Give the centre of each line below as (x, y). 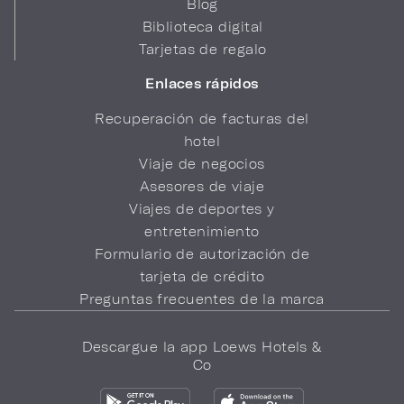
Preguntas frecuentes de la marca (202, 298)
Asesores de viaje (202, 186)
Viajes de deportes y (202, 208)
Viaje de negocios (202, 163)
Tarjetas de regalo (202, 49)
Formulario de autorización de (202, 253)
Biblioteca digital (202, 26)
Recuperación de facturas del (202, 118)
